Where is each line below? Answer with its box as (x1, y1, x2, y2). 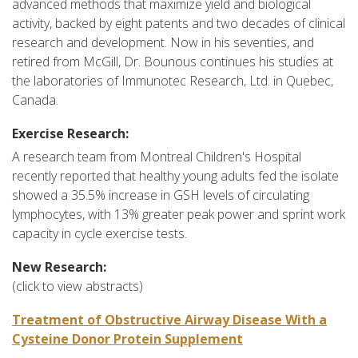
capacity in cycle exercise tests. (12, 224, 187, 242)
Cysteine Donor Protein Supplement (12, 329, 243, 348)
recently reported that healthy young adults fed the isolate (12, 166, 339, 185)
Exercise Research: (12, 124, 129, 142)
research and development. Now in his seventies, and (12, 33, 314, 51)
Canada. (12, 90, 58, 109)
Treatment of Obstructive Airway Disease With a (12, 310, 327, 328)
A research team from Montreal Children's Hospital (12, 147, 301, 165)
